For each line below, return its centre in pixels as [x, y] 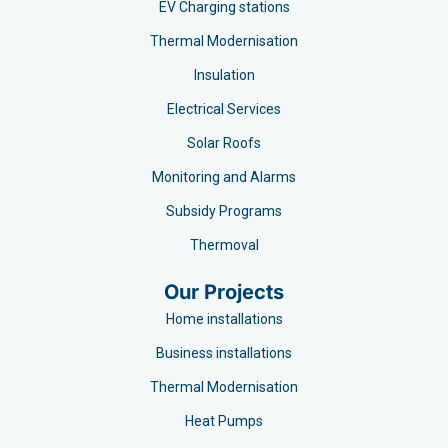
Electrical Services [224, 108]
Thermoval [224, 244]
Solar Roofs [224, 142]
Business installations [224, 352]
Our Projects [224, 291]
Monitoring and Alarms [224, 176]
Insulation [224, 74]
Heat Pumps [224, 420]
